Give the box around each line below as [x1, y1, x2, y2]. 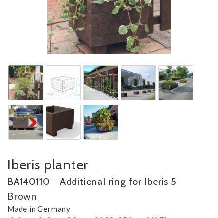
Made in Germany [7, 204, 71, 213]
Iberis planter [7, 156, 89, 173]
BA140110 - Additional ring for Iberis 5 [7, 175, 177, 187]
